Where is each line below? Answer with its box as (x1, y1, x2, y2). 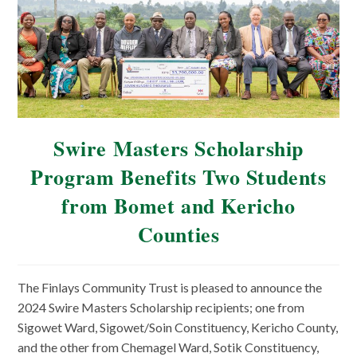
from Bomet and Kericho (61, 190, 296, 221)
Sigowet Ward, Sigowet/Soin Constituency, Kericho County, (18, 319, 339, 335)
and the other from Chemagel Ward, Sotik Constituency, (18, 339, 320, 355)
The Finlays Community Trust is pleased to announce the (18, 279, 323, 295)
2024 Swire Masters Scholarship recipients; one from (18, 299, 305, 315)
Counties (137, 218, 220, 249)
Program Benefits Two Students (30, 161, 327, 192)
